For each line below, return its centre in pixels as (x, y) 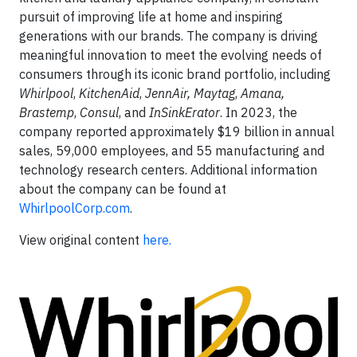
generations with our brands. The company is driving (169, 36)
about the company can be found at (123, 189)
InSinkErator (184, 112)
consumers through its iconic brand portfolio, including (175, 74)
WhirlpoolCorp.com (75, 208)
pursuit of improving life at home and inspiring (151, 17)
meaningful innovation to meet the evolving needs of (171, 55)
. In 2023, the (259, 112)
